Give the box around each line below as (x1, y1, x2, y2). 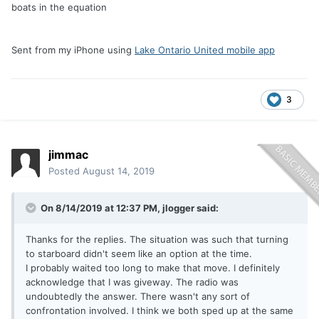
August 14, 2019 (83, 165, 155, 177)
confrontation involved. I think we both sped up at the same (26, 305, 293, 317)
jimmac (48, 147, 88, 162)
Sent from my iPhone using (11, 44, 135, 56)
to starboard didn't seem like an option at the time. (26, 248, 252, 260)
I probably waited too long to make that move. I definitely (26, 262, 280, 274)
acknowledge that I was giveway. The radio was (26, 276, 239, 288)
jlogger (162, 202, 194, 214)
